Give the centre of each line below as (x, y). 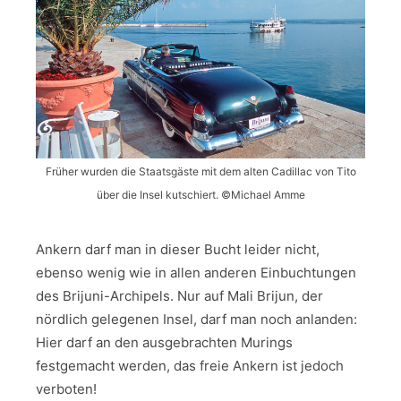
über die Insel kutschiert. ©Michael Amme (200, 195)
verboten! (66, 389)
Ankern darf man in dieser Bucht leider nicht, (178, 250)
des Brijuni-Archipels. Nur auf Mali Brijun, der (179, 296)
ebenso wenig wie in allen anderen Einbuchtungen (196, 273)
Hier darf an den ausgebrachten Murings (164, 343)
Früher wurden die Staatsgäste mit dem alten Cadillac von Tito (200, 172)
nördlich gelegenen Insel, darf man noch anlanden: (196, 320)
